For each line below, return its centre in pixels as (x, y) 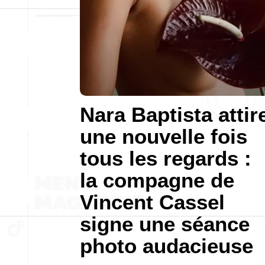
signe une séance (165, 224)
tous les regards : (166, 158)
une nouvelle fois (164, 136)
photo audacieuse (167, 246)
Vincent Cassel (152, 202)
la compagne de (157, 180)
